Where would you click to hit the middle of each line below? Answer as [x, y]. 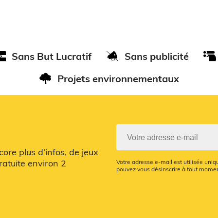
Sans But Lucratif [52, 56]
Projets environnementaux [118, 78]
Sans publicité [157, 56]
